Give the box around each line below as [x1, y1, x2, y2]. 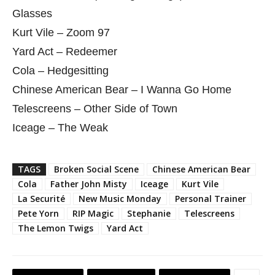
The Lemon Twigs [18, 222, 93, 234]
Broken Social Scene [54, 163, 139, 175]
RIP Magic [72, 207, 114, 219]
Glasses [12, 7, 52, 20]
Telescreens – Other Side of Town [12, 103, 177, 115]
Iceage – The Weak [12, 122, 108, 134]
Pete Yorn [18, 207, 59, 219]
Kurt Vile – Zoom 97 [12, 26, 110, 39]
